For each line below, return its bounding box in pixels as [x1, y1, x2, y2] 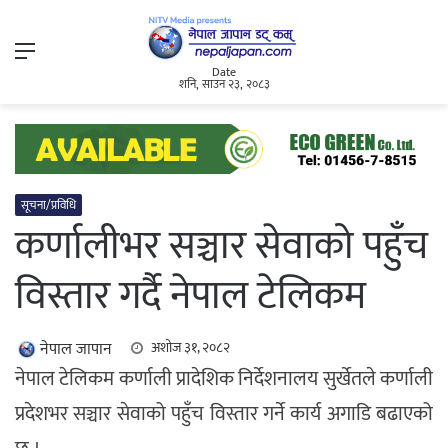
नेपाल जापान [40, 336, 112, 364]
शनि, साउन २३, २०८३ [178, 74, 270, 95]
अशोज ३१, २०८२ [151, 336, 230, 360]
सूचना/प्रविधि [21, 195, 76, 216]
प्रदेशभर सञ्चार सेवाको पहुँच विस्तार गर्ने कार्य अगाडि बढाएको [15, 397, 433, 432]
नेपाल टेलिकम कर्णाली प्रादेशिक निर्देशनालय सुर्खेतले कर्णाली [15, 362, 433, 397]
